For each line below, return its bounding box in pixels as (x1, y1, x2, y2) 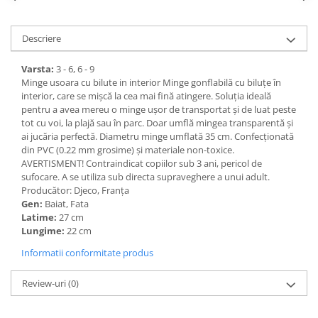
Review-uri (22, 277, 68, 290)
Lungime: (21, 224, 67, 237)
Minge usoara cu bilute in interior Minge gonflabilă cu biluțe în (21, 76, 281, 89)
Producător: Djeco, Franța (21, 184, 129, 197)
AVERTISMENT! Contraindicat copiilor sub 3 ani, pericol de (21, 157, 262, 170)
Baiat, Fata (45, 197, 91, 210)
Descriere (22, 32, 61, 45)
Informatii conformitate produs (21, 246, 153, 259)
